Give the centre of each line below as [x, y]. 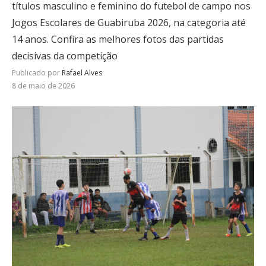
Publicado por [37, 73]
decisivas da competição [65, 56]
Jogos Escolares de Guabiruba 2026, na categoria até [129, 23]
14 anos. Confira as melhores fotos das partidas [118, 39]
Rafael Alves [82, 73]
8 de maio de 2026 [43, 86]
